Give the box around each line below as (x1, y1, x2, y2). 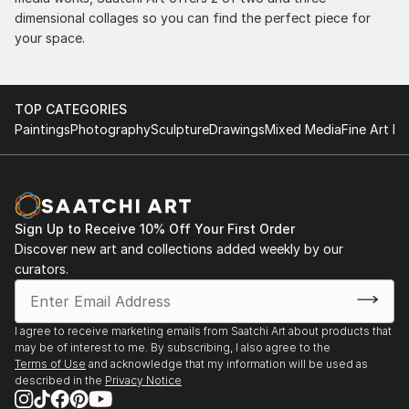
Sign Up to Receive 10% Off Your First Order (15, 221, 295, 237)
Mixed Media (265, 121, 341, 138)
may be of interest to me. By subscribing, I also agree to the (15, 341, 330, 355)
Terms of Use (15, 357, 86, 372)
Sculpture (151, 121, 209, 138)
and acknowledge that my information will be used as (89, 357, 368, 372)
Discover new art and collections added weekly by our (15, 241, 343, 257)
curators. (15, 261, 68, 278)
